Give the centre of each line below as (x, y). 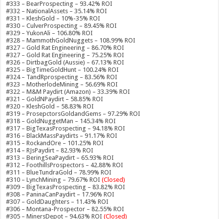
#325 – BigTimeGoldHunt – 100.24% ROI (63, 70)
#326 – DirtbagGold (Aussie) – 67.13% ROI (65, 62)
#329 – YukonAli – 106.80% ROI (50, 33)
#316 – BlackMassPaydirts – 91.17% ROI (62, 136)
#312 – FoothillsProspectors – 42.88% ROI (65, 165)
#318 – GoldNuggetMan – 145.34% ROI (61, 121)
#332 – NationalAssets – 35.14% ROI (57, 11)
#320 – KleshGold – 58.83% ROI (50, 106)
